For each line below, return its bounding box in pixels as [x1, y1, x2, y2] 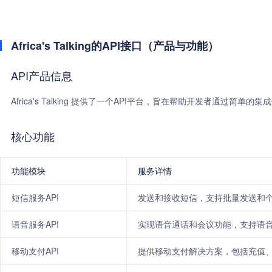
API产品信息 [11, 67, 72, 83]
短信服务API [12, 191, 59, 203]
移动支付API [12, 245, 59, 257]
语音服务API [12, 218, 59, 230]
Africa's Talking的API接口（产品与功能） [11, 38, 219, 53]
